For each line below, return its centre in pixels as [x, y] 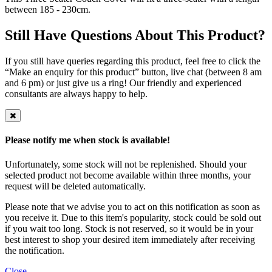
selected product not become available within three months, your [128, 175]
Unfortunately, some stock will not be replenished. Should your [126, 164]
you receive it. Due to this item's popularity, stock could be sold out [133, 217]
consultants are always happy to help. [76, 94]
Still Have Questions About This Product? [135, 36]
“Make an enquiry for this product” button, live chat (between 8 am [133, 72]
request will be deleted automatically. [75, 186]
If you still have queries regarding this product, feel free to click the [133, 61]
